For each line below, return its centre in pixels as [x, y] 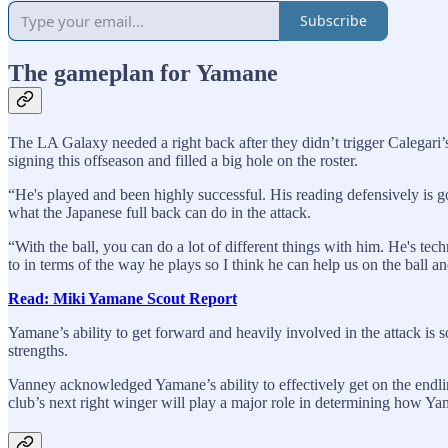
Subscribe [333, 21]
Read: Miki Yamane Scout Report [122, 299]
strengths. [38, 351]
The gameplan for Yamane [143, 73]
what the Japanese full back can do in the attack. [159, 213]
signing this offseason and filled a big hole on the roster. [183, 161]
